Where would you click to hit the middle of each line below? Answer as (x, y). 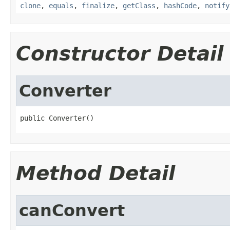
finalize (98, 5)
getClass (139, 5)
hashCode (180, 5)
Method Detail (95, 173)
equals (61, 5)
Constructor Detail (120, 53)
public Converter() (57, 118)
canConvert (72, 210)
